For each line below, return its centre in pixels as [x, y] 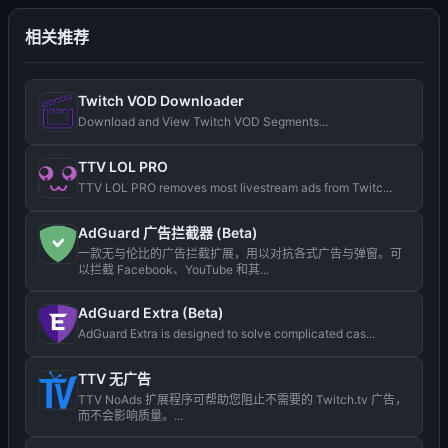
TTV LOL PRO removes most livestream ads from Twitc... [235, 187]
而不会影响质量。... [130, 415]
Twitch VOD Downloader [161, 100]
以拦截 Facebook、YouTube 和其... [173, 269]
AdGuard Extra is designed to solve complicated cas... [226, 333]
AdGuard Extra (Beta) [151, 312]
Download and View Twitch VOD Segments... [203, 121]
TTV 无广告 [114, 378]
